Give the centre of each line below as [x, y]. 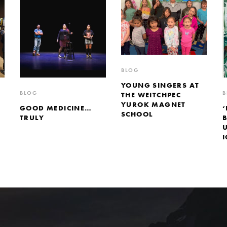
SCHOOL [137, 114]
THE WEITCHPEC [151, 94]
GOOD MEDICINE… [56, 108]
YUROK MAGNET [154, 104]
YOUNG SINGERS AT [160, 85]
